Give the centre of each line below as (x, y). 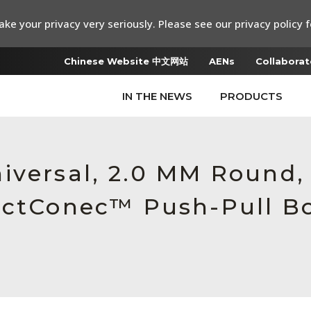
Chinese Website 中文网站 (126, 61)
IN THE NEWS (157, 96)
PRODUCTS (251, 96)
